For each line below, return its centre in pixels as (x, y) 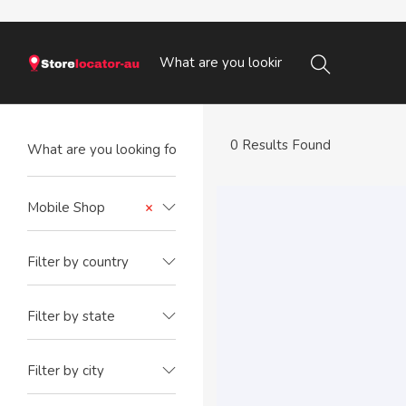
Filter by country (78, 262)
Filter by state (71, 316)
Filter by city (66, 371)
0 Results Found (280, 145)
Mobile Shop (66, 208)
